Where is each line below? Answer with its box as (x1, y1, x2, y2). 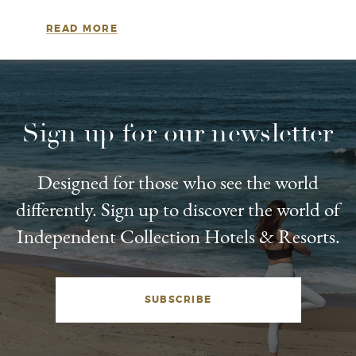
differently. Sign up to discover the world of (16, 196, 340, 222)
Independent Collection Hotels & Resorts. (16, 223, 340, 249)
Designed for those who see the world (37, 169, 319, 195)
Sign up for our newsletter (22, 118, 334, 149)
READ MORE (46, 24, 118, 33)
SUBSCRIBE (144, 295, 212, 304)
